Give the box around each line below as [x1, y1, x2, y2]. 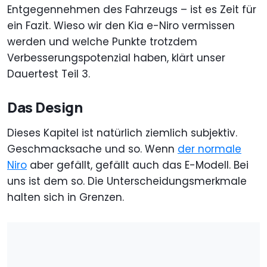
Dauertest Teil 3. [7, 67, 90, 82]
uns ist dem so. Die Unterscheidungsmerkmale [7, 174, 247, 189]
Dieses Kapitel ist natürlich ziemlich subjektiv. [7, 126, 237, 141]
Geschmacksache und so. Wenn [7, 142, 178, 157]
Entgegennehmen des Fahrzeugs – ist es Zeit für [7, 2, 256, 17]
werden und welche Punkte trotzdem [7, 35, 197, 49]
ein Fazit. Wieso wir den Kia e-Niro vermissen [7, 18, 235, 33]
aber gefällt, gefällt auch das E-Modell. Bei [27, 158, 249, 173]
